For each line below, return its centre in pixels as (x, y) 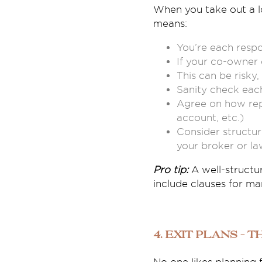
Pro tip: (172, 170)
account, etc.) (210, 118)
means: (170, 23)
